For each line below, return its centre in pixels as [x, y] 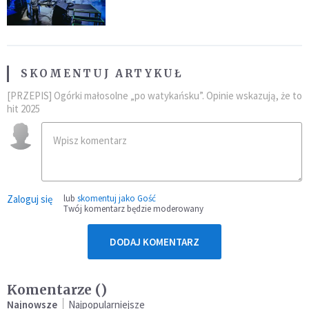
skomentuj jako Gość [117, 198]
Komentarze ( [54, 289]
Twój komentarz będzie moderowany [133, 208]
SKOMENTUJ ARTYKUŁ [102, 73]
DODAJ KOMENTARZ [154, 241]
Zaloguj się [30, 199]
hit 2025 [23, 108]
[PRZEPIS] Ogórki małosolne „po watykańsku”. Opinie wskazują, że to [154, 95]
